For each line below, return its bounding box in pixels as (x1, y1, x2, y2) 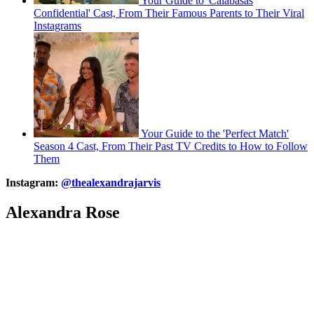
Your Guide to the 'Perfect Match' (141, 128, 289, 140)
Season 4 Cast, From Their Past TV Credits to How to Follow (34, 140, 308, 153)
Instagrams (34, 20, 81, 32)
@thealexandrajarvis (61, 177, 161, 189)
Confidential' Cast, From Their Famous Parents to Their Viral (34, 7, 304, 20)
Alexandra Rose (6, 203, 120, 221)
